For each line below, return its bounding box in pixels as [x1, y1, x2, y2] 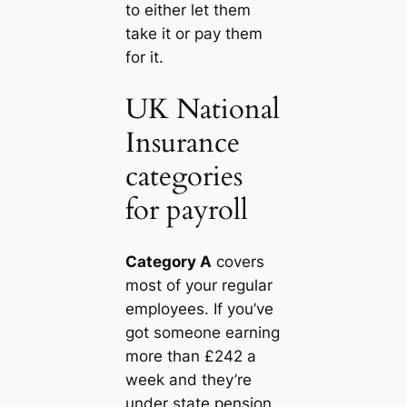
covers [211, 253, 264, 272]
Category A [124, 253, 212, 272]
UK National [124, 89, 280, 128]
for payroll [124, 190, 248, 229]
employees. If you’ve [124, 300, 273, 319]
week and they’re [124, 371, 252, 390]
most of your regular [124, 276, 273, 295]
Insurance [124, 123, 240, 162]
